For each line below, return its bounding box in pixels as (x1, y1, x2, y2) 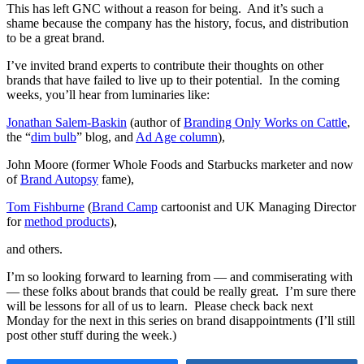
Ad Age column (136, 130, 218, 145)
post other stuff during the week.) (6, 328, 176, 343)
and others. (6, 242, 63, 257)
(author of (127, 115, 184, 130)
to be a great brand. (6, 31, 105, 45)
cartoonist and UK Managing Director (158, 200, 356, 214)
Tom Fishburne (6, 200, 84, 214)
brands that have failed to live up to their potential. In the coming (6, 73, 340, 88)
